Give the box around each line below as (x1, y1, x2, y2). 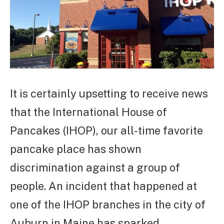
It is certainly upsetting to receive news (10, 87, 208, 100)
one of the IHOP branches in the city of (10, 198, 205, 211)
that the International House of (10, 105, 167, 119)
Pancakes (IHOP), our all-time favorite (10, 124, 203, 137)
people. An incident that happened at (10, 179, 197, 193)
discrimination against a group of (10, 161, 180, 174)
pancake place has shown (10, 142, 141, 156)
